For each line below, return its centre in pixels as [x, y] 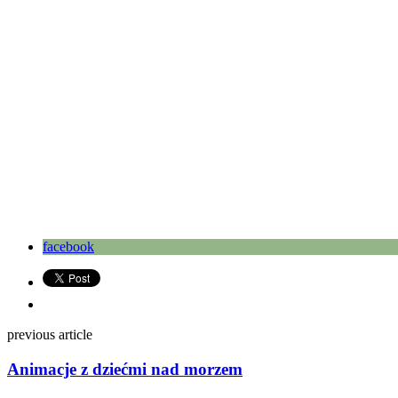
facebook [68, 247]
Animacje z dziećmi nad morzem [125, 369]
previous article [50, 335]
